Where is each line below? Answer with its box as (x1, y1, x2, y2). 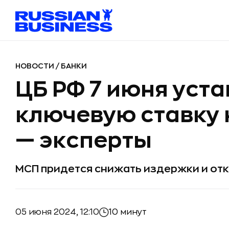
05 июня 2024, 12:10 (15, 208, 99, 216)
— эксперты (15, 130, 152, 151)
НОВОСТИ (15, 62, 56, 70)
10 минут (109, 208, 147, 216)
